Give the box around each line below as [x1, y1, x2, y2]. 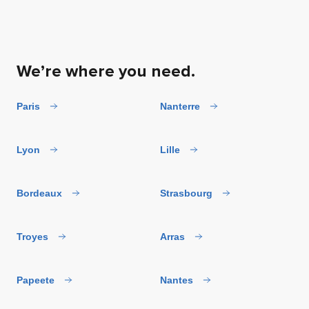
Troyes [17, 230, 48, 242]
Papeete [17, 274, 54, 286]
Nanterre [160, 100, 200, 112]
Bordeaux [17, 187, 62, 199]
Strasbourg [160, 187, 212, 199]
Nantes [160, 274, 193, 286]
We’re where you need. [17, 61, 195, 81]
